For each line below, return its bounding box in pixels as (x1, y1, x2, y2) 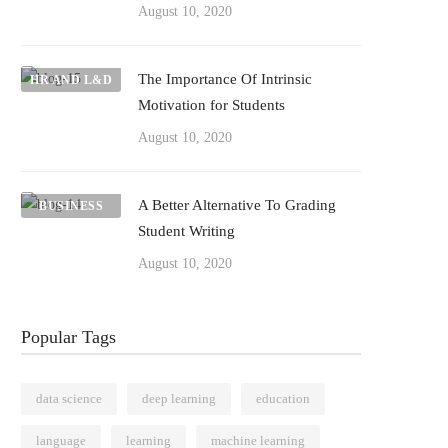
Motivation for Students (138, 97, 285, 113)
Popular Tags (21, 327, 116, 347)
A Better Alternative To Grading (138, 197, 336, 213)
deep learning (142, 391, 216, 406)
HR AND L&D (30, 73, 112, 87)
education (256, 391, 310, 406)
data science (36, 391, 102, 406)
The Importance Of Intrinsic (138, 71, 312, 87)
